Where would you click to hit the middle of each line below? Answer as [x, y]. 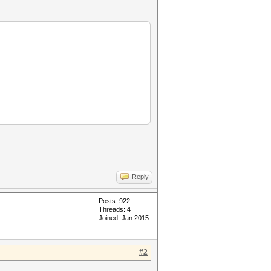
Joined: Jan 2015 [124, 218]
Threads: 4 [115, 209]
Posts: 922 [114, 201]
